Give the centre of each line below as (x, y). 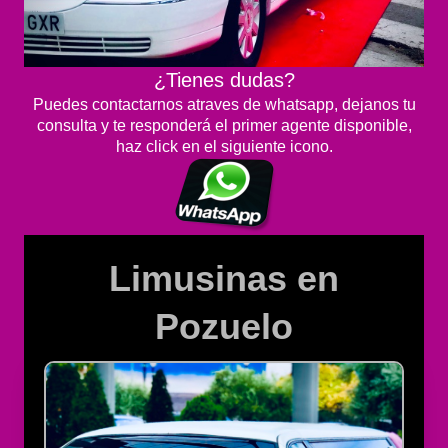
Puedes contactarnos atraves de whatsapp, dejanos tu (224, 105)
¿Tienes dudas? (224, 80)
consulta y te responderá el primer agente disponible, (224, 126)
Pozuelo (224, 327)
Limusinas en (224, 279)
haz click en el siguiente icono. (224, 147)
